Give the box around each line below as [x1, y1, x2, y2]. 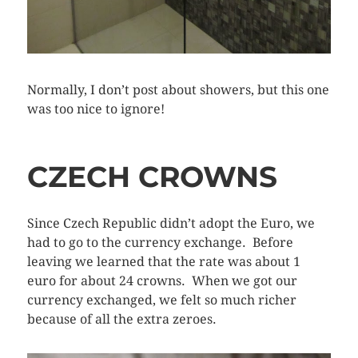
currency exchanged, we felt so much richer [26, 292, 296, 308]
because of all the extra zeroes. [26, 311, 217, 327]
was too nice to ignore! [26, 101, 165, 117]
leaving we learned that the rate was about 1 [26, 253, 300, 269]
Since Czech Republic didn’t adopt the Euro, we [26, 215, 315, 231]
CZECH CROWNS [26, 158, 277, 194]
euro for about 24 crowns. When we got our [26, 272, 297, 288]
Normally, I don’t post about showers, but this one [26, 82, 329, 97]
